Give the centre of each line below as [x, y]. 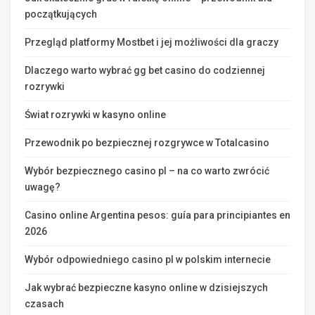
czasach [44, 303]
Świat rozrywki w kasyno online [95, 114]
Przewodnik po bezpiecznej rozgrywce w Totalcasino [147, 142]
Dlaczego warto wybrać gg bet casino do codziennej [145, 70]
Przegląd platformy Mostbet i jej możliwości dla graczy [152, 42]
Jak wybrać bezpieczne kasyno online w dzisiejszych [146, 287]
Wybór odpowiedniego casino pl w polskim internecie [148, 259]
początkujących [61, 14]
